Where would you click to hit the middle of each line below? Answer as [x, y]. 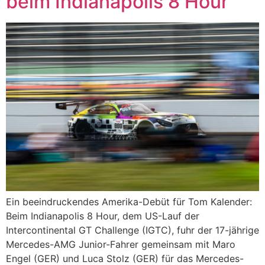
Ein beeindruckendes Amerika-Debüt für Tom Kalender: [129, 202]
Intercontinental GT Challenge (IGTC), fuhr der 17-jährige [132, 230]
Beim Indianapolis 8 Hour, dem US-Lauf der [103, 216]
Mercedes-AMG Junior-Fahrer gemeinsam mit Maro [121, 245]
